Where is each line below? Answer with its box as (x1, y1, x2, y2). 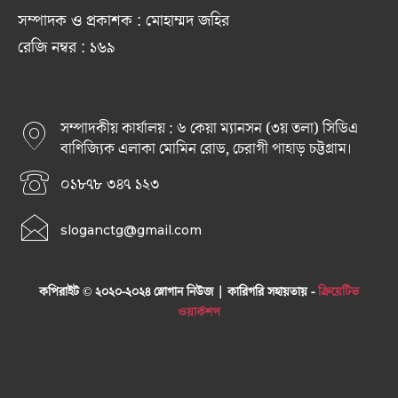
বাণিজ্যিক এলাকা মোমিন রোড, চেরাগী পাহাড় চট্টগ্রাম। (60, 139, 353, 161)
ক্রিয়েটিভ (318, 283, 359, 302)
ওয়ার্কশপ (178, 304, 220, 322)
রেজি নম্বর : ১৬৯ (18, 36, 115, 60)
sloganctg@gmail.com (60, 222, 202, 239)
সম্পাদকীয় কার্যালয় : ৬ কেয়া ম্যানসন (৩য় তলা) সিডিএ (60, 118, 358, 140)
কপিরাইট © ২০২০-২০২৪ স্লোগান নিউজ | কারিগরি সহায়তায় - (39, 283, 318, 302)
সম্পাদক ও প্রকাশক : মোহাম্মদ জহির (18, 10, 229, 33)
